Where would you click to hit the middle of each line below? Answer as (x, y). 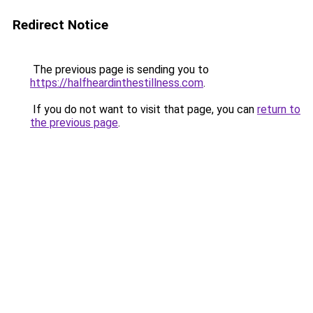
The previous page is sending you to (119, 70)
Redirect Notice (60, 25)
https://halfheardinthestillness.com (117, 83)
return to (279, 109)
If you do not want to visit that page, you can (144, 109)
